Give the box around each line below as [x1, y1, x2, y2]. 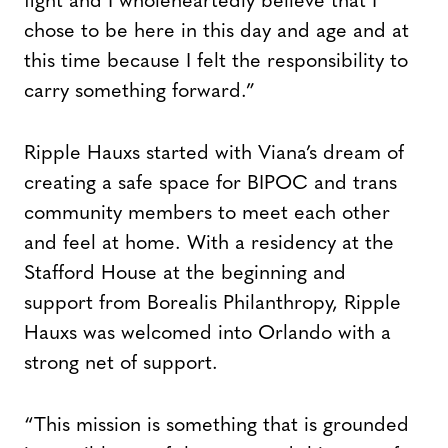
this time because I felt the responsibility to [24, 52, 408, 73]
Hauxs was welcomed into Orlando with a [24, 324, 391, 345]
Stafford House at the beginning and [24, 264, 346, 285]
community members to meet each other [24, 204, 390, 225]
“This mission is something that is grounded [24, 416, 409, 437]
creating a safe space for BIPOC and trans [24, 174, 397, 195]
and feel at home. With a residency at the [24, 234, 394, 255]
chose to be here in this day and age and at [24, 22, 409, 43]
